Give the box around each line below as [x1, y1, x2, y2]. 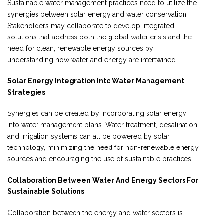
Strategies [7, 88, 45, 96]
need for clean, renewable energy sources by [7, 44, 153, 52]
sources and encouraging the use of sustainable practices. [7, 154, 193, 163]
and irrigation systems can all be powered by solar [7, 132, 170, 140]
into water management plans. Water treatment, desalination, [7, 120, 199, 129]
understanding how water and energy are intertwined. [7, 55, 177, 64]
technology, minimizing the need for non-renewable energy [7, 143, 199, 151]
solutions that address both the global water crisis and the [7, 33, 192, 41]
